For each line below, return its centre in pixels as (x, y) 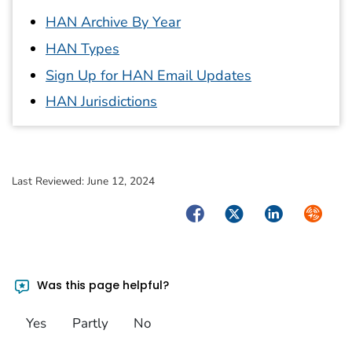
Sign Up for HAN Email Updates (148, 75)
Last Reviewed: (49, 181)
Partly (90, 323)
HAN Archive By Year (113, 22)
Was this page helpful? (102, 286)
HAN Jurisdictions (101, 102)
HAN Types (82, 48)
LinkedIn (288, 212)
